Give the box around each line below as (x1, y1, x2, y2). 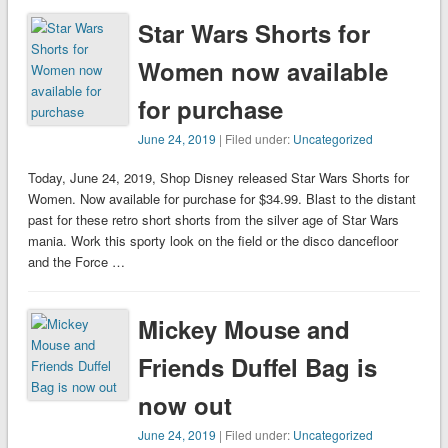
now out (138, 388, 233, 423)
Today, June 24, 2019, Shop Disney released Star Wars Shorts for (27, 168, 409, 188)
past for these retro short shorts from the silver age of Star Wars (27, 210, 399, 230)
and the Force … (27, 252, 125, 272)
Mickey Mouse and (138, 312, 351, 347)
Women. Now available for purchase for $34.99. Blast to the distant (27, 189, 416, 209)
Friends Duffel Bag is (138, 350, 378, 385)
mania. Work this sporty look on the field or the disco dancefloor (27, 231, 398, 251)
